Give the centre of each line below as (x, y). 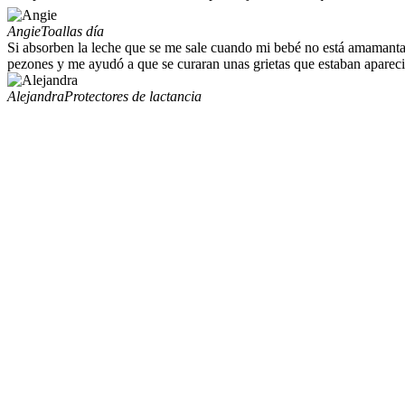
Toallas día (72, 31)
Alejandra (36, 96)
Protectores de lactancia (133, 96)
